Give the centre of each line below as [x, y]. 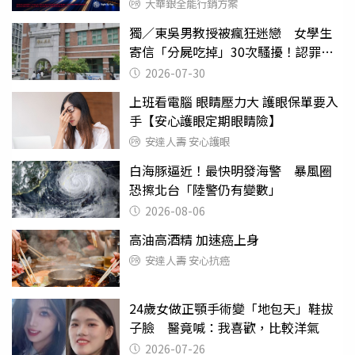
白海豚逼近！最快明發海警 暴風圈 [231, 170]
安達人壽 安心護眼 [187, 141]
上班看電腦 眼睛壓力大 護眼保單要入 [234, 101]
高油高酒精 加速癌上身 [194, 239]
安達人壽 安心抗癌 [187, 260]
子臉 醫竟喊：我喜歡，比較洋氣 [224, 327]
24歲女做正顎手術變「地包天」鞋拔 [231, 308]
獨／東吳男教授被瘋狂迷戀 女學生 [231, 32]
